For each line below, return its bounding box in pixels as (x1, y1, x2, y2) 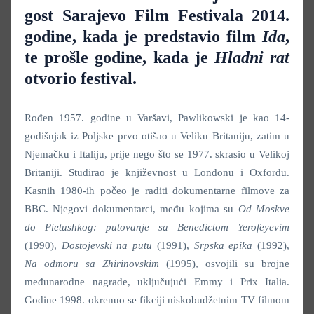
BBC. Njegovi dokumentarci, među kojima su (25, 203, 238, 215)
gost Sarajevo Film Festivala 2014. (25, 6, 289, 25)
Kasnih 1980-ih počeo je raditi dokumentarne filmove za (25, 185, 289, 197)
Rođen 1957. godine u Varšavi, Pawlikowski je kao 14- (25, 112, 289, 124)
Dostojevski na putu (61, 240, 153, 252)
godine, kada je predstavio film (25, 27, 262, 46)
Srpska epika (193, 240, 253, 252)
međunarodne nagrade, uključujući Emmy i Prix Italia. (25, 276, 289, 288)
